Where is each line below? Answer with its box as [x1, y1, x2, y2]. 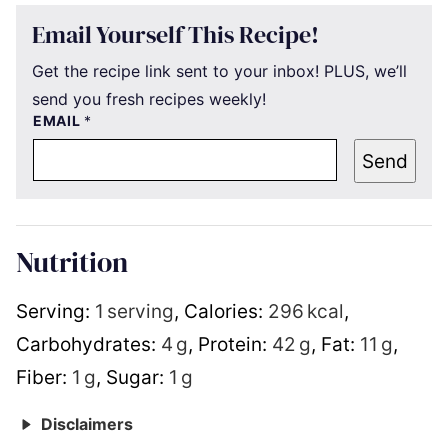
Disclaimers [36, 414, 133, 434]
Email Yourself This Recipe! [32, 18, 319, 51]
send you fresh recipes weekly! [32, 89, 266, 109]
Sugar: [106, 366, 169, 389]
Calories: [184, 300, 268, 323]
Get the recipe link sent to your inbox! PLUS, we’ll [32, 61, 407, 81]
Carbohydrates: [16, 333, 161, 356]
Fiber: [16, 366, 72, 389]
